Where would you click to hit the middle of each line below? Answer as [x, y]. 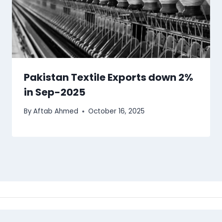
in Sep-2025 [55, 92]
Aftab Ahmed [56, 111]
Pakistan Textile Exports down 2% [109, 77]
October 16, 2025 [117, 111]
